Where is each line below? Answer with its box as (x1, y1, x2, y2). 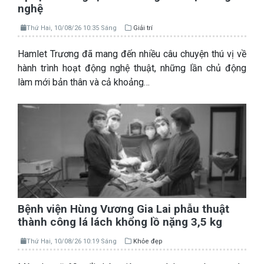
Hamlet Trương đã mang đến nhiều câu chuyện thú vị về (18, 48, 246, 60)
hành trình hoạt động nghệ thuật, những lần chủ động (18, 62, 246, 74)
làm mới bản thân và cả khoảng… (18, 77, 150, 88)
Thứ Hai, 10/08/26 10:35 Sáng (27, 24, 117, 32)
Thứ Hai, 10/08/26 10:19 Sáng (27, 237, 117, 246)
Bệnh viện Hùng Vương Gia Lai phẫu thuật (18, 202, 229, 216)
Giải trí (133, 24, 153, 32)
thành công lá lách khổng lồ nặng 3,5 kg (18, 215, 222, 229)
